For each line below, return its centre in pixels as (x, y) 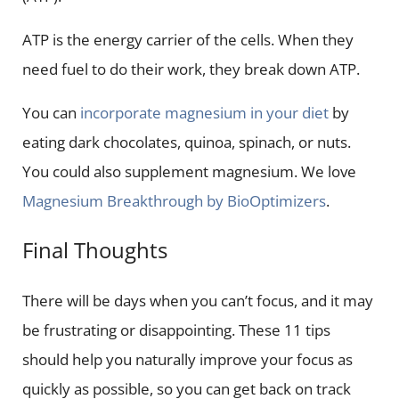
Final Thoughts (94, 250)
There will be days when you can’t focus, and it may (197, 300)
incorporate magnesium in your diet (204, 112)
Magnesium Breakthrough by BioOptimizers (174, 200)
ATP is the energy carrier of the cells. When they (187, 39)
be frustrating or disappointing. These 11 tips (176, 330)
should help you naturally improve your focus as (187, 359)
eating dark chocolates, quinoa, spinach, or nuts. (186, 142)
